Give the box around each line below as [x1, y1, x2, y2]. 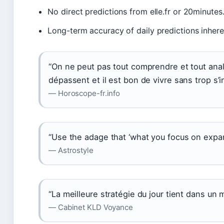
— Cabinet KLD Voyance [48, 202, 133, 212]
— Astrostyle [48, 145, 93, 155]
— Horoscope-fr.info [48, 88, 120, 98]
